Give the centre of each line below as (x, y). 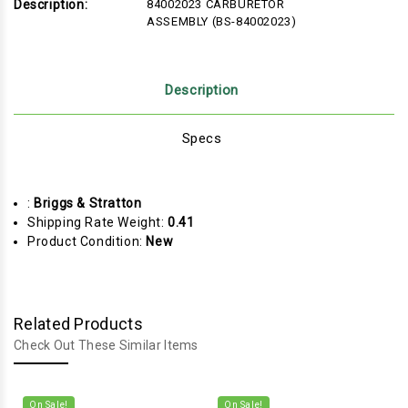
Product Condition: (87, 241)
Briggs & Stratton (88, 203)
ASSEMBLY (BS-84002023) (222, 21)
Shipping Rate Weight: (98, 222)
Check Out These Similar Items (106, 345)
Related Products (78, 323)
